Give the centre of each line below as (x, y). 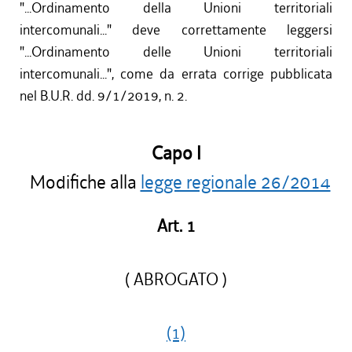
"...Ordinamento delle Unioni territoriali (176, 52)
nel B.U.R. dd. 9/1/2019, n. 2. (103, 96)
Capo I (176, 154)
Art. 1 (176, 226)
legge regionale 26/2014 (235, 183)
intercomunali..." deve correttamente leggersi (176, 30)
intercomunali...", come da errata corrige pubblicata (176, 74)
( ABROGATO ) (176, 280)
